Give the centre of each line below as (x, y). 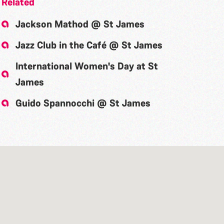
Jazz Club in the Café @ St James (89, 45)
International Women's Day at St (86, 66)
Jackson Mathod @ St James (80, 24)
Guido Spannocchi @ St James (83, 103)
